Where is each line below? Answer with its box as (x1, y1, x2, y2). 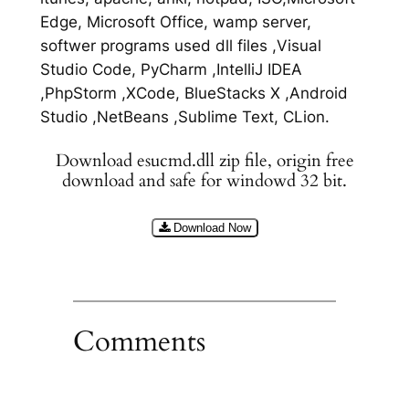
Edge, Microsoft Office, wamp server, (39, 13, 311, 32)
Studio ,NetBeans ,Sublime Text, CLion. (39, 108, 330, 127)
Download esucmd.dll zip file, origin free (55, 149, 354, 173)
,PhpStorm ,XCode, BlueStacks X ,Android (39, 84, 348, 103)
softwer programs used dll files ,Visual (39, 37, 321, 56)
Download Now (173, 220, 251, 235)
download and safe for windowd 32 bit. (62, 169, 347, 193)
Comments (72, 322, 205, 362)
